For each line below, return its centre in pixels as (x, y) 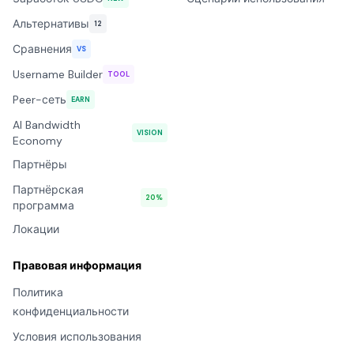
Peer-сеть (40, 100)
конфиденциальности (71, 311)
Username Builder (58, 74)
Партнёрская (48, 190)
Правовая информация (77, 265)
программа (43, 205)
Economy (38, 141)
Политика (38, 292)
